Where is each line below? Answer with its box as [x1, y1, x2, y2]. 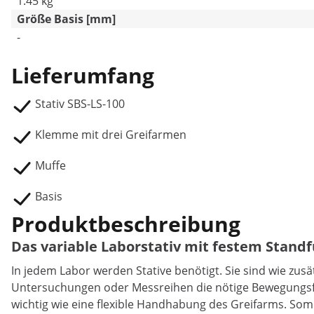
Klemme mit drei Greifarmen [35, 127, 186, 142]
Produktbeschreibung [11, 210, 240, 238]
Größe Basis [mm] [17, 11, 116, 27]
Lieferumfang [11, 61, 154, 90]
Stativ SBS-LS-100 [35, 96, 125, 111]
